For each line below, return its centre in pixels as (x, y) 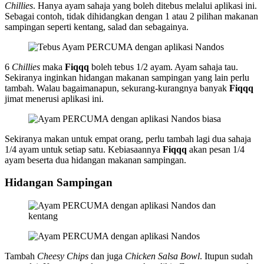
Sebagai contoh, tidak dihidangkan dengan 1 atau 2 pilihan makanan (131, 16)
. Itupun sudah (226, 256)
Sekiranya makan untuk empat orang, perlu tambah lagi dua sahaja (128, 138)
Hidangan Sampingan (59, 183)
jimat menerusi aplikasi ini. (54, 98)
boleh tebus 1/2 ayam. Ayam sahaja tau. (164, 67)
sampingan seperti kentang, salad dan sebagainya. (97, 27)
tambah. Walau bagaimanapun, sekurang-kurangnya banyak (117, 88)
